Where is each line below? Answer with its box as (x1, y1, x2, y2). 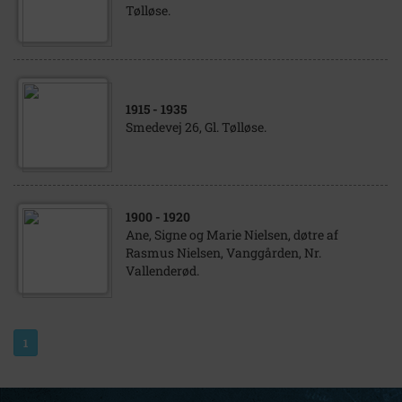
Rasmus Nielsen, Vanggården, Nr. (126, 244, 321, 261)
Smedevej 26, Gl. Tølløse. (126, 118, 267, 135)
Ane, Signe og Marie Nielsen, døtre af (126, 226, 338, 243)
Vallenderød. (126, 262, 199, 279)
